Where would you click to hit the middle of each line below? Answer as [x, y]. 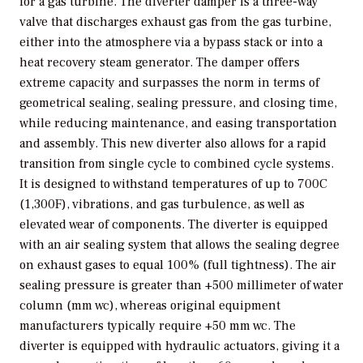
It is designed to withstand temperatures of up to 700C [173, 184]
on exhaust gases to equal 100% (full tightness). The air [178, 265]
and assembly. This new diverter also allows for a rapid [173, 143]
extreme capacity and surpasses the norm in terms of [169, 82]
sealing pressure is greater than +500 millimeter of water [181, 285]
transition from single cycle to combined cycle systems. [177, 163]
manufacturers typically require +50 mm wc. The [158, 325]
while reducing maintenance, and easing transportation [178, 123]
